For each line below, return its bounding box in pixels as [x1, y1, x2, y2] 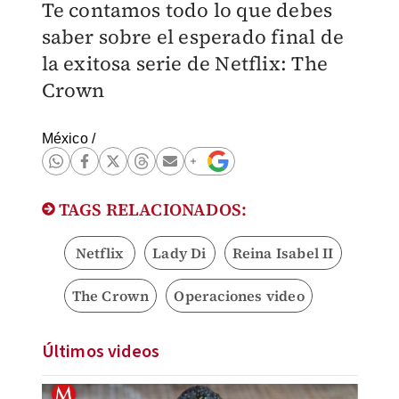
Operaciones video [174, 286, 305, 305]
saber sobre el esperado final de [41, 23, 344, 50]
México [41, 131, 88, 146]
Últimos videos [41, 339, 160, 364]
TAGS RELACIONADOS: [54, 198, 248, 221]
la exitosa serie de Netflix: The [41, 50, 328, 77]
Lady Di [152, 243, 207, 263]
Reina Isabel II [232, 243, 334, 263]
